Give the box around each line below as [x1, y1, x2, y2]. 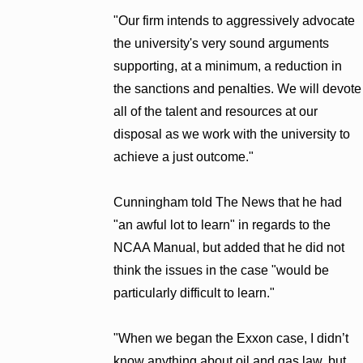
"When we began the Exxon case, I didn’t [113, 331, 349, 345]
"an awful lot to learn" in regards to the [113, 217, 331, 232]
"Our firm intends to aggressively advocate [113, 13, 356, 28]
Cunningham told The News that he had [113, 194, 343, 209]
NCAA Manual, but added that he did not [113, 240, 345, 254]
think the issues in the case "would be [113, 263, 330, 277]
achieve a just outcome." [113, 149, 254, 164]
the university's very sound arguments [113, 36, 330, 50]
